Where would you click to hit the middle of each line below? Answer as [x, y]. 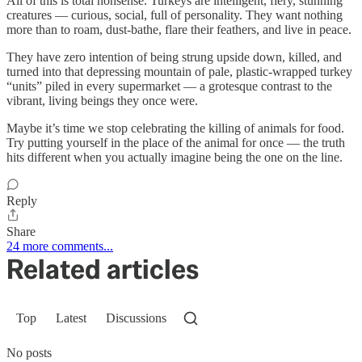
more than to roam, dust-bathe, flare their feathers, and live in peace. [179, 29]
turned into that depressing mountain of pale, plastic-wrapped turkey [179, 71]
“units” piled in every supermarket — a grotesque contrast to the [169, 86]
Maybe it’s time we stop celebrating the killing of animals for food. [175, 128]
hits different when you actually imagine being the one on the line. [175, 157]
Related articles [103, 269]
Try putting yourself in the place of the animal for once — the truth [176, 142]
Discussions [136, 318]
